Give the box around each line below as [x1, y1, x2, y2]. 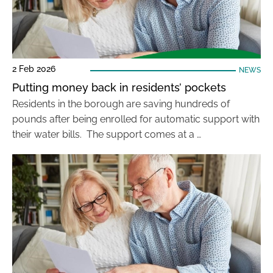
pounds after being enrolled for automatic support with [12, 113, 260, 125]
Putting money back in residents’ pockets [12, 81, 229, 94]
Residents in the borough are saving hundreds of [12, 98, 230, 110]
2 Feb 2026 [12, 64, 55, 74]
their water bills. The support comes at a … [12, 129, 201, 140]
